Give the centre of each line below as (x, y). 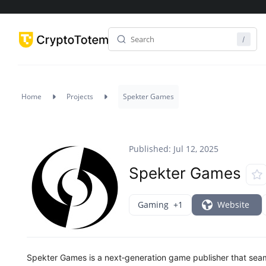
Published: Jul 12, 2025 (174, 149)
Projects (80, 96)
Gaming (153, 205)
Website (233, 205)
